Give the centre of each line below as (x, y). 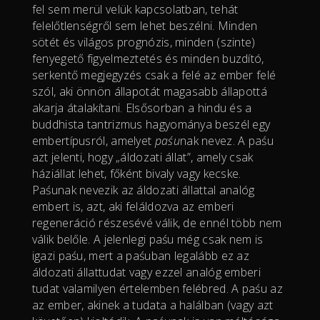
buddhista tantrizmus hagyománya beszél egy (151, 124)
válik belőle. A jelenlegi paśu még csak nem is (147, 239)
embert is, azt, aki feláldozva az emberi (133, 206)
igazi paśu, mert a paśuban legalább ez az (141, 255)
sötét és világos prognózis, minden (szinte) (144, 42)
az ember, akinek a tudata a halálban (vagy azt (152, 305)
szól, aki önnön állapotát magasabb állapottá (149, 91)
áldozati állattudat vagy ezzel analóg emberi (146, 272)
